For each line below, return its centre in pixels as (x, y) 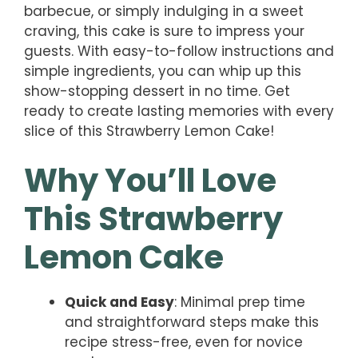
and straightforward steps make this (192, 322)
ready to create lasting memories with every (179, 111)
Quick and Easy (119, 302)
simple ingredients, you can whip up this (163, 71)
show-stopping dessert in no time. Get (157, 91)
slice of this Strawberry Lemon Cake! (149, 131)
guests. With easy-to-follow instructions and (179, 51)
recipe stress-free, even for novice (184, 342)
